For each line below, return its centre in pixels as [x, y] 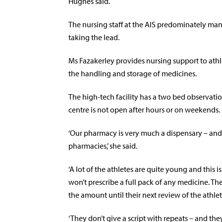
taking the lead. [94, 37]
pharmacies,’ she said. [103, 146]
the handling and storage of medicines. [133, 73]
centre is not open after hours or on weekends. [144, 110]
